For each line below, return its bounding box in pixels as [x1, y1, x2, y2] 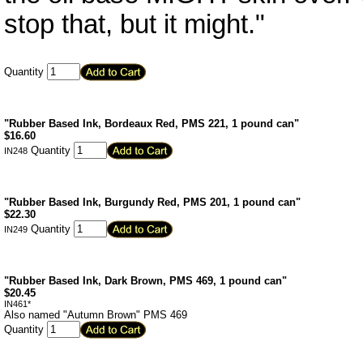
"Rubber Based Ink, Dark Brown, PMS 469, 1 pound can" [4, 275, 287, 287]
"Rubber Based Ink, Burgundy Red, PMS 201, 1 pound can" [4, 196, 301, 208]
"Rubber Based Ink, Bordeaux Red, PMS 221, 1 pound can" [4, 117, 299, 130]
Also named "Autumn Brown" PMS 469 [4, 309, 187, 321]
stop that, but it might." [4, 10, 265, 40]
